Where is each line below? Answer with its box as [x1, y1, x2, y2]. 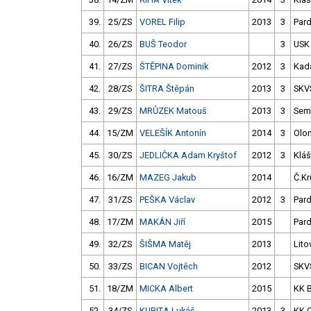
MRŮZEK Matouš [140, 106, 207, 117]
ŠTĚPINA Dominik [140, 61, 208, 72]
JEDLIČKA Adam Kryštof [140, 150, 237, 161]
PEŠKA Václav [140, 194, 195, 205]
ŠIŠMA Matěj [140, 239, 191, 250]
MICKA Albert [140, 283, 193, 294]
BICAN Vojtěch [140, 261, 198, 272]
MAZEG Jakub [140, 172, 196, 183]
